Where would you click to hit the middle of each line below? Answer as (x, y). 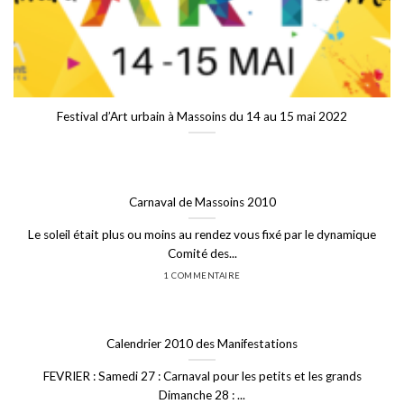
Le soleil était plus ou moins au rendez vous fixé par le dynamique (202, 234)
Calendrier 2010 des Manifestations (202, 344)
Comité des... (202, 253)
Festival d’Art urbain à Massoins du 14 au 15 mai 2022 (202, 116)
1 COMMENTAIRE (202, 276)
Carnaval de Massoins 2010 (202, 202)
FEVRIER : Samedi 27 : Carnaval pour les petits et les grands (202, 376)
